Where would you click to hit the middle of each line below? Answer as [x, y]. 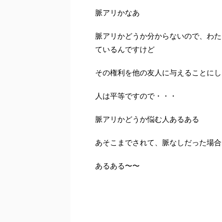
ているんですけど [125, 49]
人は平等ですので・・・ [136, 96]
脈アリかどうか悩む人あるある [147, 119]
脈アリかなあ [117, 13]
